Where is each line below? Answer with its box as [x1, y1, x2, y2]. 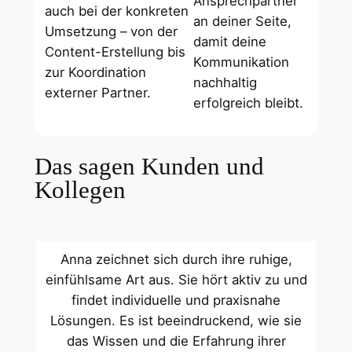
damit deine [193, 34, 267, 50]
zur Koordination [45, 64, 147, 81]
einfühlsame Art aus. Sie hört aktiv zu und [45, 271, 307, 288]
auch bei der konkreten [45, 3, 189, 20]
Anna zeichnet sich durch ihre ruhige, [60, 251, 292, 267]
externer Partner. [45, 85, 152, 101]
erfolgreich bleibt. [193, 95, 304, 112]
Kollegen [34, 175, 126, 203]
